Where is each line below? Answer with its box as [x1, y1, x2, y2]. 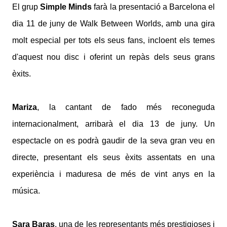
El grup [12, 3, 41, 12]
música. [12, 186, 40, 196]
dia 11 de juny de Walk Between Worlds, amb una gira [12, 19, 215, 28]
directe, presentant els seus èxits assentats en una [12, 153, 215, 162]
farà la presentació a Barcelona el [92, 3, 215, 12]
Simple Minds [40, 3, 92, 12]
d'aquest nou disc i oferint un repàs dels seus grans [12, 53, 215, 62]
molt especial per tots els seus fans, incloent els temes [12, 36, 215, 45]
